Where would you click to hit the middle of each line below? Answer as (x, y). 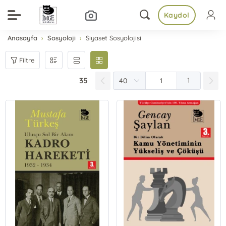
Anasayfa (23, 38)
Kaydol (177, 15)
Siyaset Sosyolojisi (114, 38)
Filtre (27, 60)
